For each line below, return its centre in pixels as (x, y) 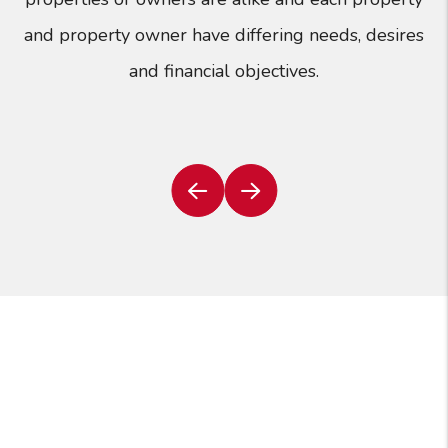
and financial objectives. (224, 71)
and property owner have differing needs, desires (224, 35)
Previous (226, 201)
